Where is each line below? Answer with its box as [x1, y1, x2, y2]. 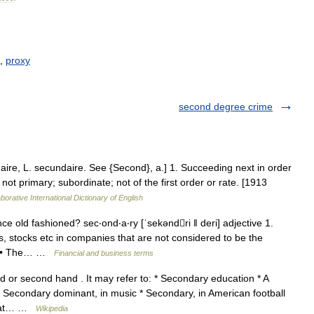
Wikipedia [36, 304, 68, 313]
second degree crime [179, 101, 273, 112]
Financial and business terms [54, 249, 153, 257]
